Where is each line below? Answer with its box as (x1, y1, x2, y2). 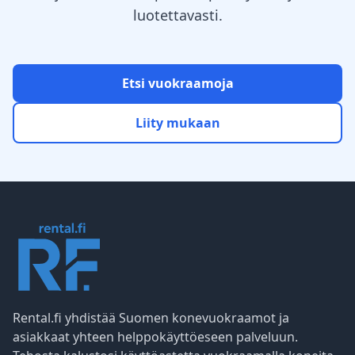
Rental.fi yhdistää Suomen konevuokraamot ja (13, 309, 289, 326)
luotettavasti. (132, 6, 223, 25)
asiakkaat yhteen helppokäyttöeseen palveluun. (13, 328, 298, 345)
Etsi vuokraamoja (121, 74, 234, 92)
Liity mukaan (135, 114, 220, 132)
